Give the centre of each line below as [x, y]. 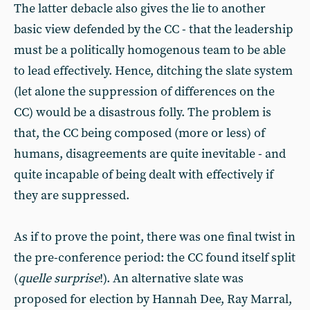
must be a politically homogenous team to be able [150, 50]
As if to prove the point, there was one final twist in [155, 237]
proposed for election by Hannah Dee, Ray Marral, [153, 299]
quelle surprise [59, 279]
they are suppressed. [72, 195]
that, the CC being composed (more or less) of [139, 133]
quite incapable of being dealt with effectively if [144, 175]
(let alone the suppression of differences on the [144, 92]
